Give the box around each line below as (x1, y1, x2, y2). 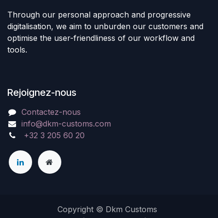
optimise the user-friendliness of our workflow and (7, 33, 195, 43)
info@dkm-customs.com (21, 118, 111, 128)
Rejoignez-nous (7, 86, 76, 98)
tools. (7, 44, 27, 54)
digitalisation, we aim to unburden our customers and (7, 21, 203, 31)
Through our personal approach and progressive (7, 9, 191, 19)
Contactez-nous (21, 107, 81, 117)
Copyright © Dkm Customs (57, 204, 157, 214)
